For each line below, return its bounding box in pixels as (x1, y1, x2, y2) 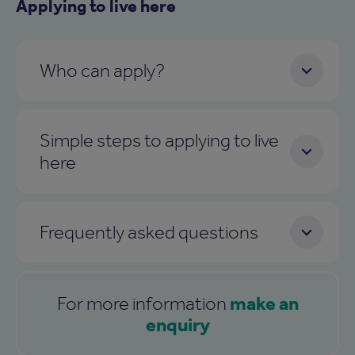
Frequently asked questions (40, 220, 258, 242)
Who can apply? (40, 59, 165, 81)
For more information (56, 292, 230, 314)
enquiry (145, 312, 210, 336)
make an (229, 291, 299, 315)
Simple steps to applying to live (40, 128, 279, 151)
